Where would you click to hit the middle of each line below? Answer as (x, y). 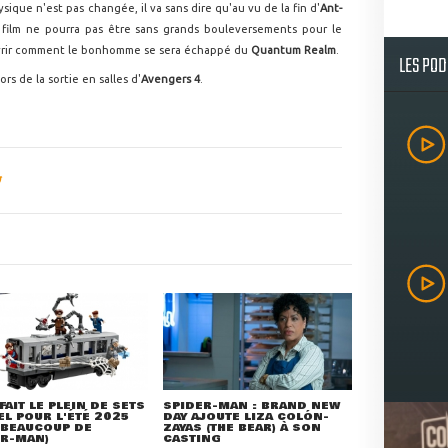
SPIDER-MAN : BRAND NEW (252, 405)
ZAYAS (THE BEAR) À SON (242, 427)
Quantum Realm (293, 50)
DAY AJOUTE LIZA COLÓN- (246, 416)
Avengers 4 (170, 79)
